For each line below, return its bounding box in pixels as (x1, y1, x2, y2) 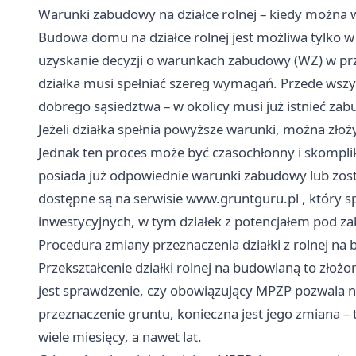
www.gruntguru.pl (186, 188, 299, 207)
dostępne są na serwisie (38, 188, 186, 207)
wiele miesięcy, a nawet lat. (38, 327, 202, 346)
